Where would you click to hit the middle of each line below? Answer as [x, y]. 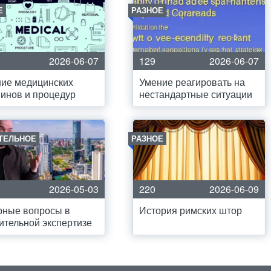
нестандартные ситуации [196, 94]
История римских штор [191, 210]
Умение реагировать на [192, 82]
